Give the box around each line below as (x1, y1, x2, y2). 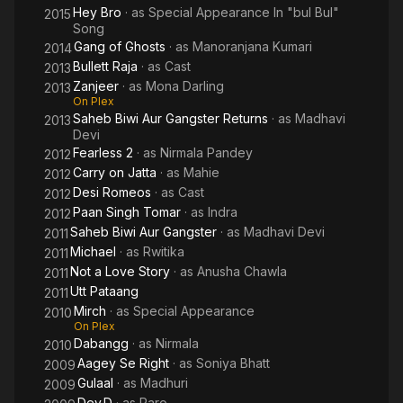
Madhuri (140, 375, 188, 390)
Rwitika (143, 244, 184, 259)
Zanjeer (73, 78, 119, 94)
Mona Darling (146, 78, 224, 94)
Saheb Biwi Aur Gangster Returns (73, 111, 268, 126)
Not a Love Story (70, 264, 170, 279)
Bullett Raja (73, 58, 138, 74)
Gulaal (77, 375, 113, 390)
